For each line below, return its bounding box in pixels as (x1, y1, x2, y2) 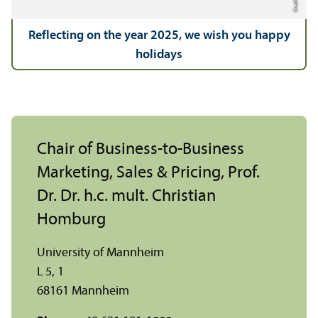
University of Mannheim (37, 246, 164, 260)
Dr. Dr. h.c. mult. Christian (37, 187, 216, 205)
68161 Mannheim (37, 284, 129, 298)
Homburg (37, 211, 106, 229)
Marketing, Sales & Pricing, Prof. (37, 164, 260, 182)
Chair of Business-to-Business (37, 141, 244, 158)
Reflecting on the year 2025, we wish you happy (28, 28, 290, 43)
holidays (136, 48, 183, 62)
